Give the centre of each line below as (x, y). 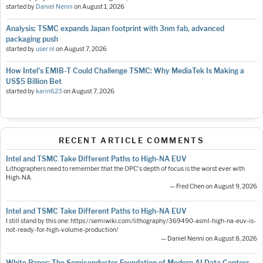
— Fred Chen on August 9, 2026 (213, 187)
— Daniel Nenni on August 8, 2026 (209, 238)
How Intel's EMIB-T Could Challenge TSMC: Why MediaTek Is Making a (125, 71)
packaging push (32, 39)
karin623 (49, 92)
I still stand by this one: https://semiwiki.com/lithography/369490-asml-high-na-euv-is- (131, 221)
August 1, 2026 (103, 7)
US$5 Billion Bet (34, 82)
